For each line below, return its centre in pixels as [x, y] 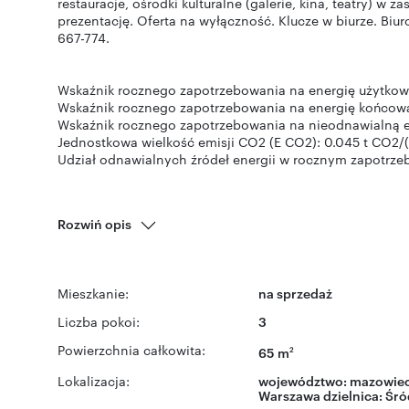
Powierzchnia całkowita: [131, 350]
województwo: [304, 380]
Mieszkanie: [93, 293]
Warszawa [289, 394]
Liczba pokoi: [99, 321]
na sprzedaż [295, 293]
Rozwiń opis [94, 223]
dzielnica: [353, 394]
